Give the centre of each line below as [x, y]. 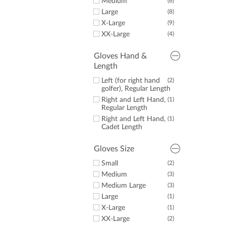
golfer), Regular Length [136, 89]
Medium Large [124, 186]
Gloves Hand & [120, 56]
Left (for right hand [131, 81]
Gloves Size [114, 149]
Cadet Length [122, 127]
